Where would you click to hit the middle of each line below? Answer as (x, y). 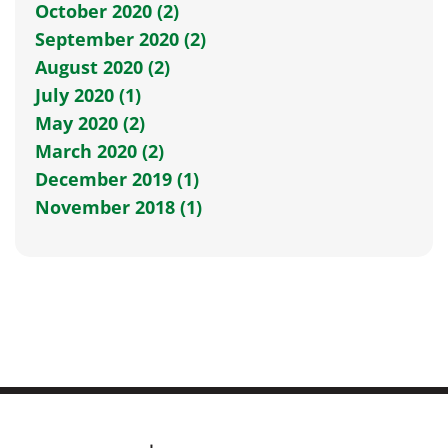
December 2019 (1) (117, 178)
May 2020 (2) (90, 122)
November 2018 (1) (118, 206)
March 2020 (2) (99, 150)
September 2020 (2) (120, 38)
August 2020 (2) (102, 66)
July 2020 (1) (88, 94)
